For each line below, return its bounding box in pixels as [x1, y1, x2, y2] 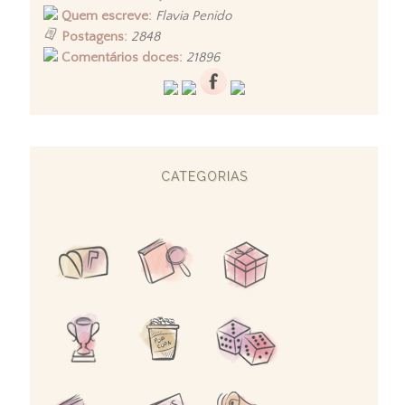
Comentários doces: [61, 50, 183, 66]
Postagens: [61, 29, 127, 45]
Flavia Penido [155, 8, 231, 24]
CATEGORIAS [160, 169, 248, 184]
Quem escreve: [61, 8, 152, 24]
